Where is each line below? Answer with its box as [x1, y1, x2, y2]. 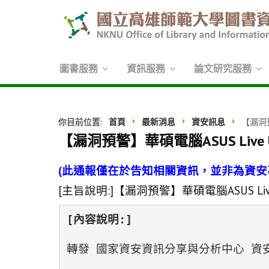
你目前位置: [58, 116, 106, 127]
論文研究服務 [194, 62, 252, 74]
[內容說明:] [66, 213, 132, 226]
